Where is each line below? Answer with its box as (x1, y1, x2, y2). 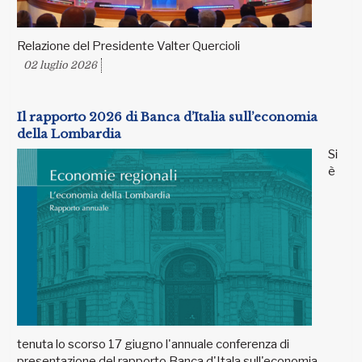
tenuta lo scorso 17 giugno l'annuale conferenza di (17, 337, 289, 352)
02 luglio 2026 (23, 59, 97, 72)
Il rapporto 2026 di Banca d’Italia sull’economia (17, 109, 318, 125)
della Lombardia (17, 126, 121, 142)
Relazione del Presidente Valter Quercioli (17, 39, 240, 54)
